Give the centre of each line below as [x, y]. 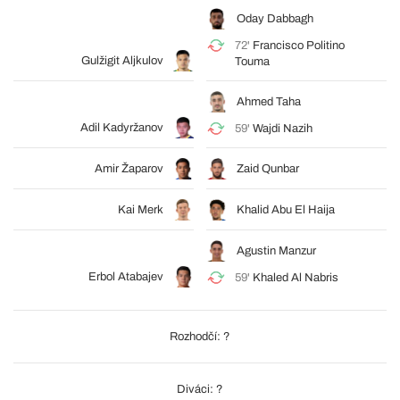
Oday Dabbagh [275, 19]
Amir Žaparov [129, 169]
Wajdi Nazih [283, 129]
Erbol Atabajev [126, 277]
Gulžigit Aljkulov [122, 61]
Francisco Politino [299, 46]
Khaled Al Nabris [296, 278]
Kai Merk [141, 210]
